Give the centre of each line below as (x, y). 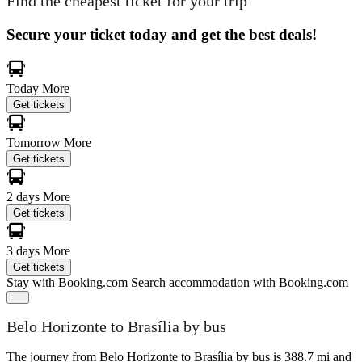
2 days (25, 196)
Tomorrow (35, 142)
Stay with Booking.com (67, 282)
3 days (25, 250)
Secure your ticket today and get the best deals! (162, 34)
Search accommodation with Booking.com (240, 282)
